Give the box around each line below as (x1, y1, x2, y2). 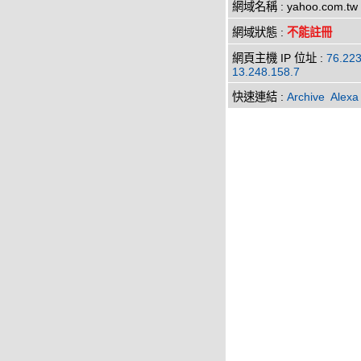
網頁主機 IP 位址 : (232, 51, 326, 64)
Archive (287, 89, 325, 103)
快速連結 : (232, 89, 287, 103)
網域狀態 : (232, 25, 287, 39)
